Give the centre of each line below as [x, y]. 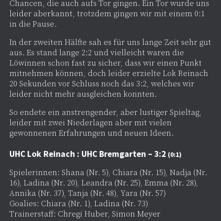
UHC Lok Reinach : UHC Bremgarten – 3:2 [88, 154]
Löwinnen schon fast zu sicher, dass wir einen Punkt [105, 63]
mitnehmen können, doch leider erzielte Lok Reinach [109, 74]
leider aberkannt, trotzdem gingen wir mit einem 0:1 [107, 14]
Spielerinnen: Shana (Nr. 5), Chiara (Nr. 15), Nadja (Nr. [108, 173]
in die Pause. [33, 24]
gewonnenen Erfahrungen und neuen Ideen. [91, 133]
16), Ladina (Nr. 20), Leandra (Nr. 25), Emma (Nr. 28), [104, 183]
